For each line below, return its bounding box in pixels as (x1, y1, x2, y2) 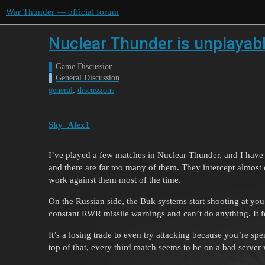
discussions (77, 86, 114, 95)
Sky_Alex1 (49, 119, 90, 130)
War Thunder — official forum (6, 7, 119, 17)
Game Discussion (56, 62, 113, 71)
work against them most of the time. (49, 174, 181, 185)
